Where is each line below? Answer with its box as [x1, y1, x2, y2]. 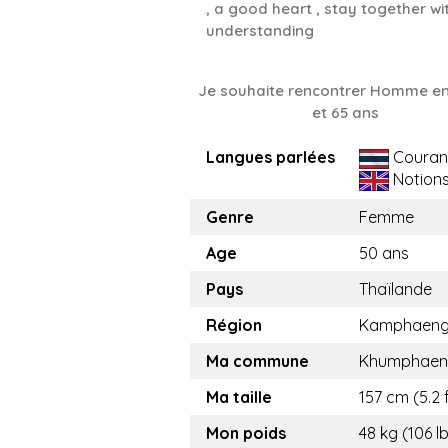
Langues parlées [206, 147, 335, 167]
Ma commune [206, 351, 309, 371]
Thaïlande [359, 279, 432, 299]
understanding [206, 21, 314, 40]
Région [206, 315, 262, 335]
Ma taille [206, 387, 272, 407]
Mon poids [206, 423, 286, 443]
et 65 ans [311, 103, 379, 122]
